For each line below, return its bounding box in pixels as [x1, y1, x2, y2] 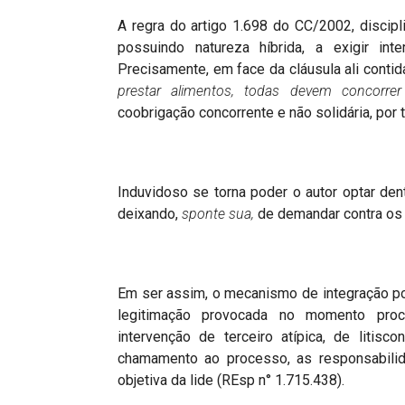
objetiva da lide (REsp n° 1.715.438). [118, 372, 344, 389]
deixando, [118, 205, 182, 222]
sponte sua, [182, 205, 258, 222]
